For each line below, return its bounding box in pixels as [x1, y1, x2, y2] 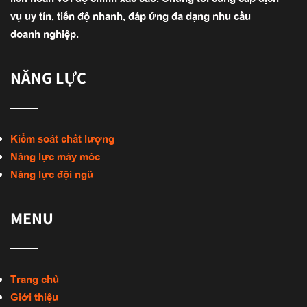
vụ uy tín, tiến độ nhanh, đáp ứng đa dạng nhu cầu [10, 8, 251, 23]
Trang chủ [10, 271, 59, 286]
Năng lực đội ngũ [10, 166, 93, 181]
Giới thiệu [10, 288, 58, 304]
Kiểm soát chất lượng [10, 130, 114, 145]
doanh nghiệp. [10, 25, 79, 40]
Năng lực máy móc [10, 148, 100, 163]
